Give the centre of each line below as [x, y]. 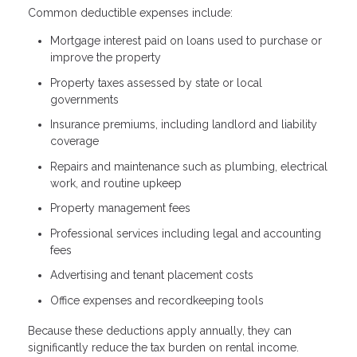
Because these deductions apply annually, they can [160, 330]
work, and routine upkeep [116, 183]
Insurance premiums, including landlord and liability [184, 125]
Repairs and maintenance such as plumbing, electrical [189, 166]
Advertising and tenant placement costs [152, 275]
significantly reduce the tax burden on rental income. [163, 347]
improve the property [106, 58]
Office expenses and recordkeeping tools [157, 300]
